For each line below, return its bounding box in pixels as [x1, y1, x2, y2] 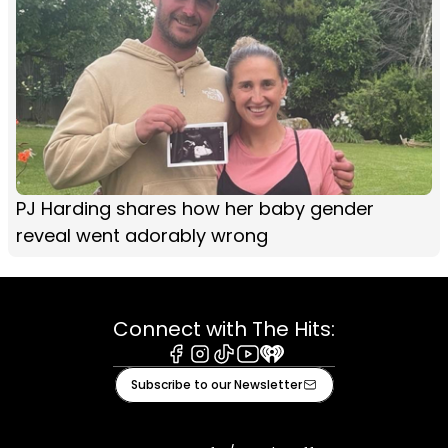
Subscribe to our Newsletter [130, 375, 302, 393]
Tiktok [211, 361, 259, 385]
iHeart [259, 361, 307, 385]
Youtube [235, 361, 300, 385]
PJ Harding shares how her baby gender [16, 195, 374, 221]
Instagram [187, 361, 269, 385]
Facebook [163, 361, 242, 385]
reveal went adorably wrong [16, 222, 268, 248]
